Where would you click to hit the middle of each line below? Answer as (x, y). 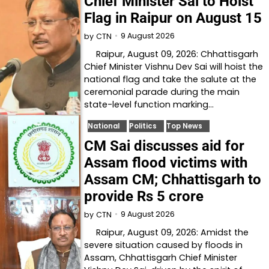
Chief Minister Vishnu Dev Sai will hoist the (174, 66)
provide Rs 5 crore (144, 196)
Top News (185, 126)
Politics (143, 126)
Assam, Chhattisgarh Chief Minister (161, 257)
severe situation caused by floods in (164, 245)
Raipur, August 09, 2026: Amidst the (167, 232)
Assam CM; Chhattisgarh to (173, 179)
